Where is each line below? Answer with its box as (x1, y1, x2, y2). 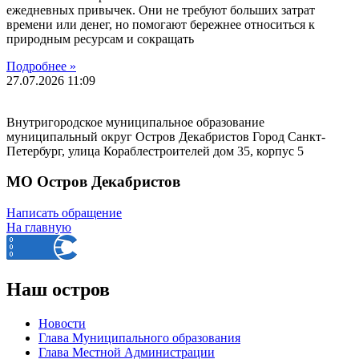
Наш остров (6, 279, 110, 301)
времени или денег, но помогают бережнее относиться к (6, 17, 315, 31)
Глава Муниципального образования (38, 330, 240, 345)
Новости (38, 316, 86, 330)
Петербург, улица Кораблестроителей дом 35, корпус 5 (6, 143, 304, 158)
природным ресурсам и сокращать (6, 31, 194, 46)
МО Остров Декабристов (6, 173, 180, 191)
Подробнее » (6, 58, 76, 73)
